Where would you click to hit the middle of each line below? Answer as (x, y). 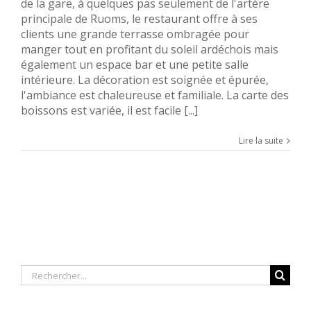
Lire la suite (261, 141)
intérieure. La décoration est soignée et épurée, (145, 80)
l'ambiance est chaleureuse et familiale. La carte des (155, 95)
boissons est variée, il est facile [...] (109, 111)
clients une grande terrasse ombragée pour (135, 34)
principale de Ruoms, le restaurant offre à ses (139, 19)
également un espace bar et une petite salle (135, 65)
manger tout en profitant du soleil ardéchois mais (150, 50)
